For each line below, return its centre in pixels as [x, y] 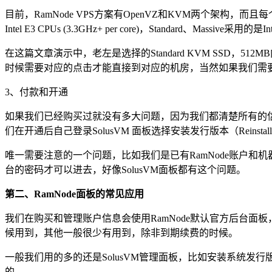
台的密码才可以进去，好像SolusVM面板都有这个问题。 [125, 169]
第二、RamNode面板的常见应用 [74, 194]
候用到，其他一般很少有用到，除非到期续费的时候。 [121, 233]
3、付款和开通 [36, 92]
